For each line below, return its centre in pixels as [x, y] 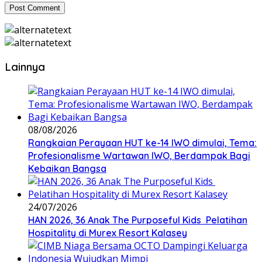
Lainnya [25, 67]
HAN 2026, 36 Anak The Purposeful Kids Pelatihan [138, 220]
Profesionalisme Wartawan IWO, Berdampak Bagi [139, 156]
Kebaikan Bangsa [67, 169]
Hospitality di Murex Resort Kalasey [108, 233]
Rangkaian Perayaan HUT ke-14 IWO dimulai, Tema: [142, 143]
